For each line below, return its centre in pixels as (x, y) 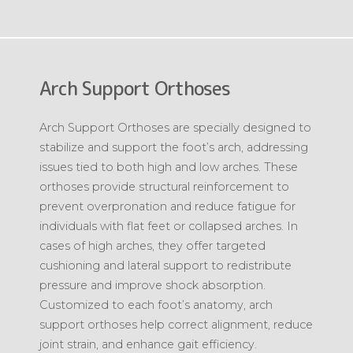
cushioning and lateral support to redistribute (165, 265)
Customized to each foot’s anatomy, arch (156, 305)
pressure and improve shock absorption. (152, 285)
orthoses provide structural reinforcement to (164, 186)
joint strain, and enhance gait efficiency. (148, 344)
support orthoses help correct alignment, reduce (176, 324)
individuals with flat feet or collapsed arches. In (169, 226)
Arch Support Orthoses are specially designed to (175, 127)
